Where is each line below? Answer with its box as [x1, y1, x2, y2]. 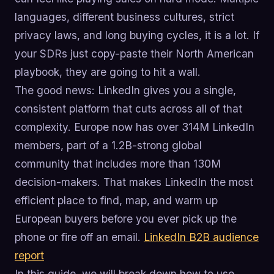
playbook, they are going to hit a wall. [15, 65, 201, 78]
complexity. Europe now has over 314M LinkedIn [15, 120, 254, 133]
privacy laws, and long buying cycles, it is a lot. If [15, 28, 259, 42]
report [15, 248, 44, 262]
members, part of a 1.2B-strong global [15, 138, 202, 152]
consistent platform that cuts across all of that [15, 102, 242, 115]
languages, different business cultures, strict [15, 10, 234, 23]
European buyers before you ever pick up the [15, 212, 237, 225]
